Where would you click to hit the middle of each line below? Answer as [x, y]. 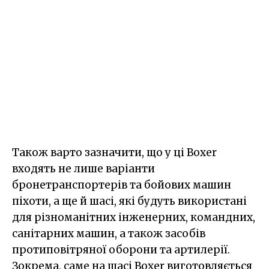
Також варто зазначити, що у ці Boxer [114, 152]
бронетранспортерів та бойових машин [122, 185]
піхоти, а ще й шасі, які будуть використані [129, 201]
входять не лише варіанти [83, 168]
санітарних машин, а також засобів [109, 233]
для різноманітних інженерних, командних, [134, 217]
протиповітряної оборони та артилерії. [121, 249]
